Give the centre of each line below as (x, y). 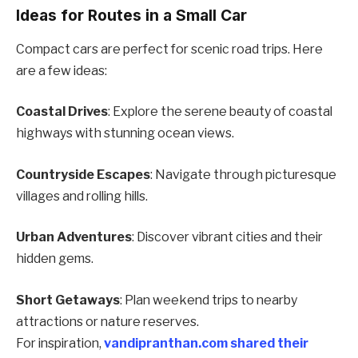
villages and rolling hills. (82, 196)
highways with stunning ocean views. (125, 133)
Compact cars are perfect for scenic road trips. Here (169, 49)
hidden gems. (55, 259)
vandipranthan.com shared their (206, 343)
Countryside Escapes (83, 174)
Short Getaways (68, 300)
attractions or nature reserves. (107, 321)
